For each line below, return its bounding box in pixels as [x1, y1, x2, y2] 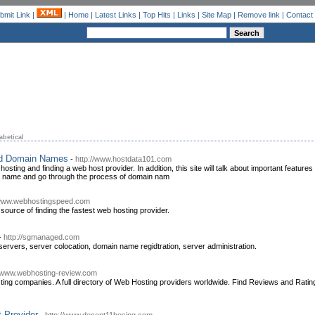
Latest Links [94, 11, 136, 19]
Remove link [237, 11, 280, 19]
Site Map [201, 11, 231, 19]
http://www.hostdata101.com [75, 155, 172, 164]
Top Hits [142, 11, 171, 19]
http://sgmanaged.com [4, 233, 79, 242]
